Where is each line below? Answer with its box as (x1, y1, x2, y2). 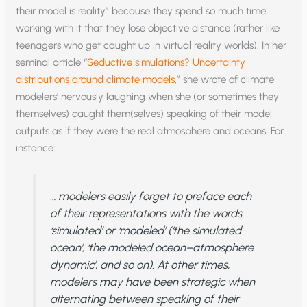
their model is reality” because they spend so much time (16, 4, 267, 17)
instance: (16, 141, 56, 154)
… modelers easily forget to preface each (49, 188, 251, 203)
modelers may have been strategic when (49, 274, 255, 288)
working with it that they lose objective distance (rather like (16, 21, 280, 34)
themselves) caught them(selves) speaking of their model (16, 107, 273, 120)
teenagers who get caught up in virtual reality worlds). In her (16, 38, 287, 51)
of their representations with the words (49, 206, 242, 220)
